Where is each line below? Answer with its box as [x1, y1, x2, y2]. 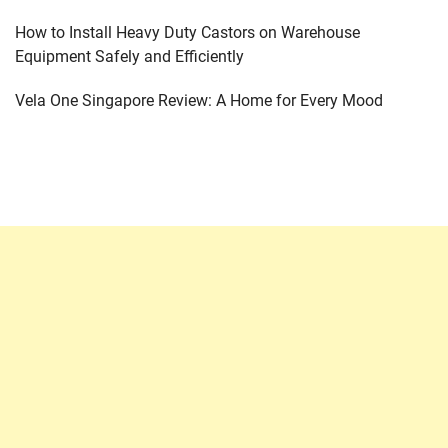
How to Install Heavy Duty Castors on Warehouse [15, 23, 360, 42]
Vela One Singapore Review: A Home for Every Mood [15, 91, 383, 110]
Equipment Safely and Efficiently [15, 47, 244, 66]
